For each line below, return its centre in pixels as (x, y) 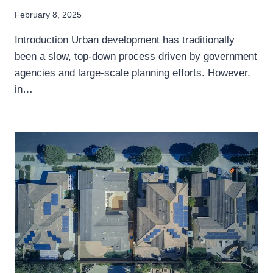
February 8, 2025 (48, 15)
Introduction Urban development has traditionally (125, 40)
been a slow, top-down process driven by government (136, 56)
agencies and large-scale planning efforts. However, (133, 73)
